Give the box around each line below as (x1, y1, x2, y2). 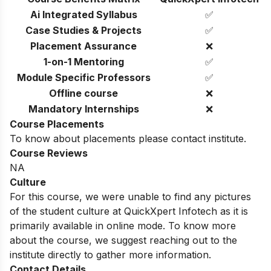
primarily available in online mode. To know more (10, 219, 236, 232)
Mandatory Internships (28, 102, 139, 115)
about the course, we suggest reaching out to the (10, 233, 237, 246)
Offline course (49, 87, 118, 99)
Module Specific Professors (16, 71, 151, 83)
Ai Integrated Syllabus (30, 8, 137, 21)
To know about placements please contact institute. (10, 132, 246, 145)
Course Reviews (10, 146, 88, 159)
